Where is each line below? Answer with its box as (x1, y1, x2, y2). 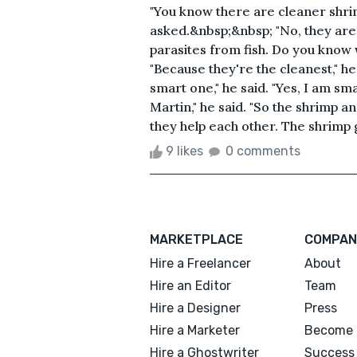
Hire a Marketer (150, 322, 240, 338)
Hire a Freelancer (150, 255, 251, 271)
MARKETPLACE (150, 231, 243, 247)
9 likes (163, 143, 206, 159)
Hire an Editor (150, 277, 231, 293)
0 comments (226, 143, 300, 159)
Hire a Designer (150, 300, 241, 316)
